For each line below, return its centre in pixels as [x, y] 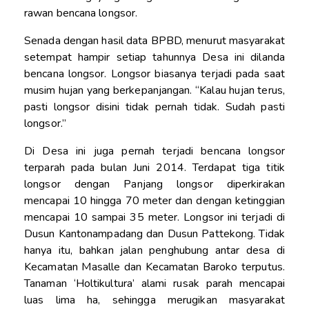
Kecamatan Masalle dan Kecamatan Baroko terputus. [154, 267]
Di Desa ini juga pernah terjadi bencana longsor [154, 151]
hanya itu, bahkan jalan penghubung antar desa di [154, 250]
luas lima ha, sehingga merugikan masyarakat [154, 300]
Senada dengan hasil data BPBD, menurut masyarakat [154, 40]
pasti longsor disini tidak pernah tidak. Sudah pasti [154, 107]
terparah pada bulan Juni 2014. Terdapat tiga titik [154, 167]
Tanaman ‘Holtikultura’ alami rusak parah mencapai [154, 283]
